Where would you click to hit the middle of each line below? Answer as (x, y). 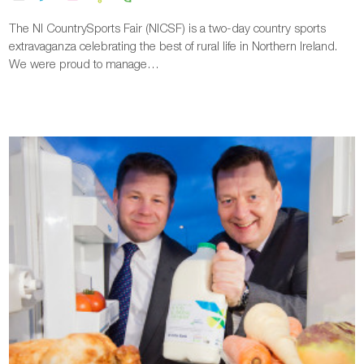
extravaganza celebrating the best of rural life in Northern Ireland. (175, 45)
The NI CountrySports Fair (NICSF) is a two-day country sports (168, 27)
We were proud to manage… (84, 63)
